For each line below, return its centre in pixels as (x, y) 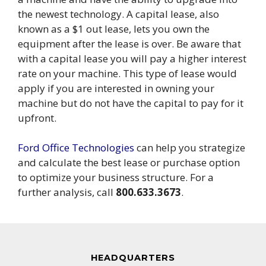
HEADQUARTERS (133, 258)
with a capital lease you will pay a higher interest (132, 58)
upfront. (37, 118)
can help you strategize (190, 148)
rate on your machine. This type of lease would (127, 73)
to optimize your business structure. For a (116, 178)
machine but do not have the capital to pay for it (131, 103)
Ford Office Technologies (76, 148)
